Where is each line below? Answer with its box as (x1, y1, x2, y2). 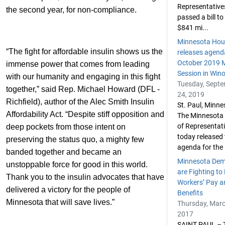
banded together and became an (6, 148, 122, 156)
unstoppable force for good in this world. (6, 160, 148, 169)
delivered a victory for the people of (6, 185, 130, 194)
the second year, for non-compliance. (6, 6, 137, 14)
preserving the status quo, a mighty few (6, 135, 144, 144)
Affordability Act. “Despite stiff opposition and (6, 110, 164, 119)
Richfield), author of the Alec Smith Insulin (6, 97, 154, 106)
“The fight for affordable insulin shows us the (6, 47, 163, 56)
